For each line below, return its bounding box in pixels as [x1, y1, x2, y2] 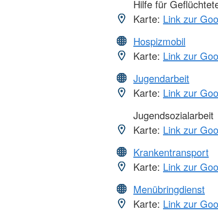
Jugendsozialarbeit [130, 108, 214, 123]
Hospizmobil [133, 34, 185, 49]
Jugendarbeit [133, 71, 189, 86]
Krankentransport [133, 145, 209, 160]
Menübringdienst [133, 182, 205, 197]
